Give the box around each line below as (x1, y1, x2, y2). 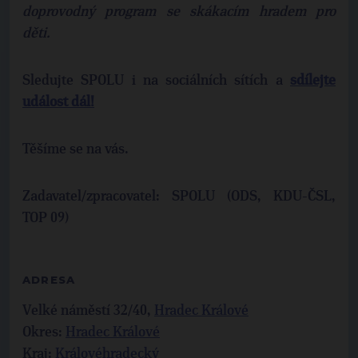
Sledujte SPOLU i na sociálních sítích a (22, 74, 290, 89)
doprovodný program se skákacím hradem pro (22, 5, 336, 20)
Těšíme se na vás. (22, 142, 129, 157)
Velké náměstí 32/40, (22, 304, 154, 319)
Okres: (22, 325, 62, 340)
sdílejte (290, 74, 336, 89)
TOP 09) (22, 211, 69, 226)
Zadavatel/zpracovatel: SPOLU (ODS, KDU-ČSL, (22, 189, 336, 205)
